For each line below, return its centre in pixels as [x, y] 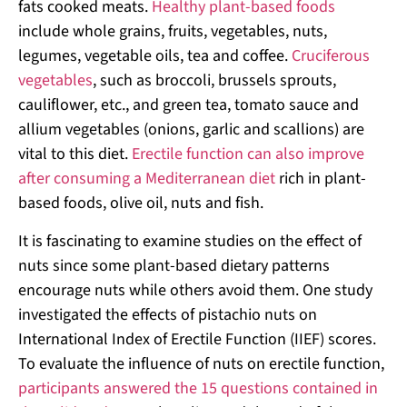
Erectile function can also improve [248, 154]
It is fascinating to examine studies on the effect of [190, 241]
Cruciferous [331, 56]
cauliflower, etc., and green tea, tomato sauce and [189, 105]
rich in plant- [323, 179]
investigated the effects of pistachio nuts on [168, 314]
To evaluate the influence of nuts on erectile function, [201, 363]
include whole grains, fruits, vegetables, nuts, [173, 32]
